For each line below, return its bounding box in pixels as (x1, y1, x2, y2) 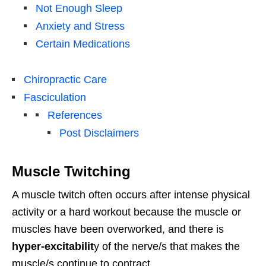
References (47, 109, 102, 122)
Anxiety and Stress (36, 20, 125, 33)
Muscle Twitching (12, 163, 131, 180)
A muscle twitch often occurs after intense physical (12, 189, 250, 201)
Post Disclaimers (59, 127, 139, 140)
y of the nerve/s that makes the (94, 240, 240, 253)
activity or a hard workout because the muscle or (12, 206, 241, 218)
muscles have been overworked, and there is (12, 223, 224, 236)
